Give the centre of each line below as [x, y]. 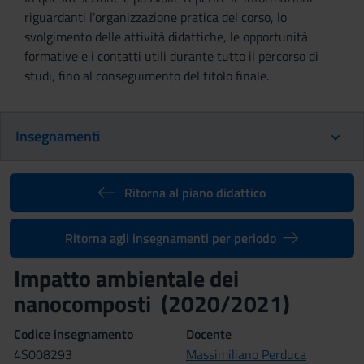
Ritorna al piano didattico [195, 193]
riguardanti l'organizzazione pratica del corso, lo [156, 17]
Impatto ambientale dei [126, 278]
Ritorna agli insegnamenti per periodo [171, 238]
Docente [209, 334]
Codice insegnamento [74, 334]
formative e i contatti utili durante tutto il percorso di [171, 56]
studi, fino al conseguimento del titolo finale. [147, 76]
